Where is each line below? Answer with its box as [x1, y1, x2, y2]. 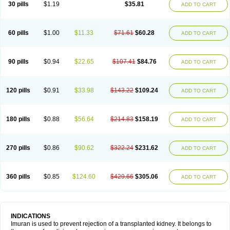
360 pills [6, 173, 30, 180]
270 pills [6, 144, 30, 151]
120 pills [6, 87, 30, 94]
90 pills [8, 58, 29, 65]
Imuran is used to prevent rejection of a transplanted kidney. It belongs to [11, 220, 212, 227]
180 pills [6, 116, 30, 123]
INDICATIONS [11, 213, 50, 220]
